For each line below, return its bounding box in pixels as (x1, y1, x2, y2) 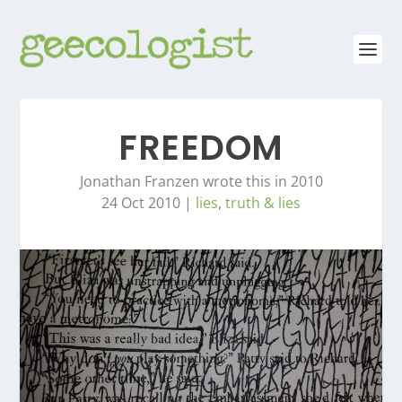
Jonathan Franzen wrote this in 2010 (79, 171, 323, 191)
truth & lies (225, 193, 301, 213)
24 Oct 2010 (101, 193, 180, 213)
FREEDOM (118, 124, 284, 171)
